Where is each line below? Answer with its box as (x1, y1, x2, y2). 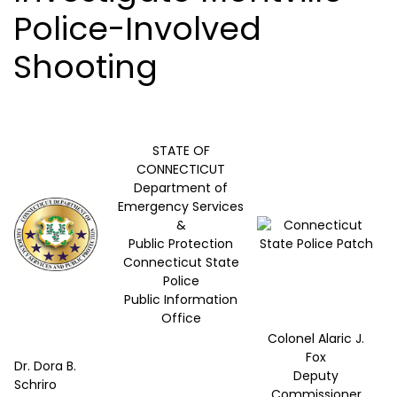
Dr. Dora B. (14, 357, 76, 376)
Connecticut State (122, 253, 239, 272)
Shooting (13, 44, 158, 90)
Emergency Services (118, 198, 244, 216)
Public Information (124, 291, 237, 309)
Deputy (293, 367, 339, 385)
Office (160, 309, 201, 328)
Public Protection (128, 235, 233, 253)
